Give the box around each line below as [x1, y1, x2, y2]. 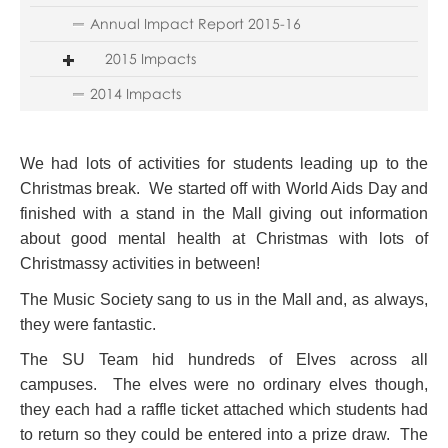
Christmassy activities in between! [19, 254, 260, 272]
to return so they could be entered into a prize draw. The [19, 426, 429, 444]
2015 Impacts [104, 49, 196, 67]
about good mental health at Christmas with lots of [19, 229, 429, 247]
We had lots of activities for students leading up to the [19, 154, 429, 172]
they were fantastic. [19, 315, 160, 333]
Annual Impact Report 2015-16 [89, 14, 301, 32]
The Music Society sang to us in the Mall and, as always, [19, 290, 429, 308]
